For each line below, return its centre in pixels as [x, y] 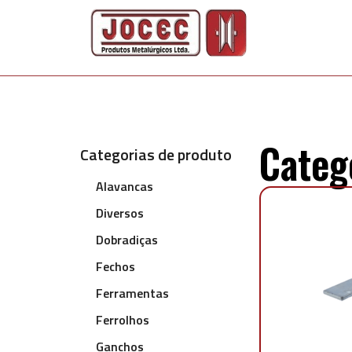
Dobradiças [127, 240]
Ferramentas [132, 293]
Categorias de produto [156, 154]
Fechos [115, 266]
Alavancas [125, 186]
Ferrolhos [123, 320]
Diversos [120, 213]
